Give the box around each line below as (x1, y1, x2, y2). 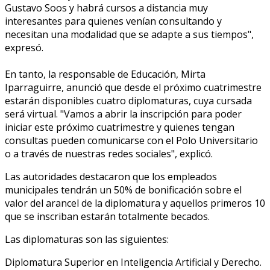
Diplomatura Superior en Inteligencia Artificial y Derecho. (5, 255, 262, 269)
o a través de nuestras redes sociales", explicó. (5, 146, 213, 160)
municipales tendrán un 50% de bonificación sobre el (5, 183, 242, 196)
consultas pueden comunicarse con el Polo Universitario (5, 133, 258, 147)
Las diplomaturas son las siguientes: (5, 232, 171, 246)
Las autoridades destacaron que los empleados (5, 169, 217, 183)
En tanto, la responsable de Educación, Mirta (5, 67, 206, 81)
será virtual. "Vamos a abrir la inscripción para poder (5, 107, 242, 121)
